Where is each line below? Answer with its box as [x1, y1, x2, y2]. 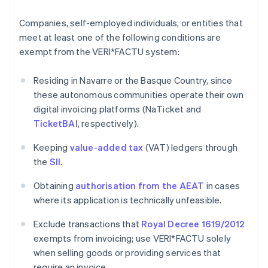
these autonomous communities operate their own [33, 89, 244, 101]
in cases [204, 179, 240, 192]
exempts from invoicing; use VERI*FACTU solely [33, 232, 232, 245]
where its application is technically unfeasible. [33, 194, 222, 206]
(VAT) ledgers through [143, 141, 238, 154]
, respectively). [77, 117, 139, 130]
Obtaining [33, 179, 75, 192]
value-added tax [69, 141, 144, 154]
